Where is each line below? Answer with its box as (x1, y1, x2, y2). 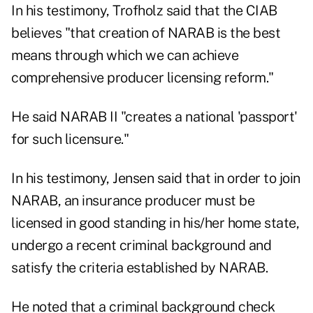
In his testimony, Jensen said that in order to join (11, 170, 300, 187)
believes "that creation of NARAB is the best (11, 24, 280, 42)
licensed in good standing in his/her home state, (11, 214, 299, 232)
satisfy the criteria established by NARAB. (11, 259, 268, 277)
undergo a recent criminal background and (11, 237, 271, 254)
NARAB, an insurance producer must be (11, 192, 254, 210)
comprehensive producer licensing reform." (11, 69, 274, 87)
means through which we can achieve (11, 47, 238, 64)
